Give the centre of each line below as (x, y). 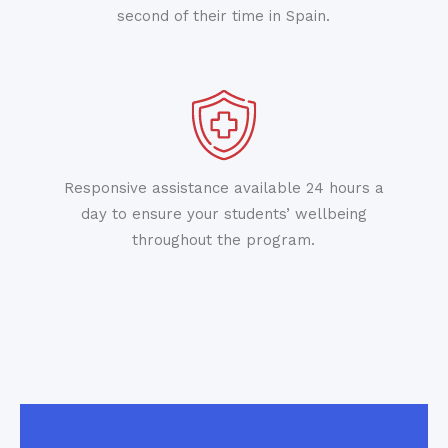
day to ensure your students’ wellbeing (223, 213)
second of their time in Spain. (224, 15)
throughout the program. (224, 239)
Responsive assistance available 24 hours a (223, 187)
